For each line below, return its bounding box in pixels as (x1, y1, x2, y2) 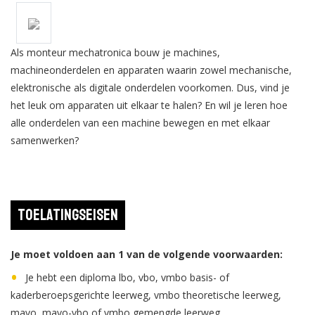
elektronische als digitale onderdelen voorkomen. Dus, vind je (11, 81, 290, 94)
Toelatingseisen (18, 205, 118, 225)
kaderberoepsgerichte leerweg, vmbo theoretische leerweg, (11, 288, 281, 302)
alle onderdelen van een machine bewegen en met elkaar (11, 116, 270, 129)
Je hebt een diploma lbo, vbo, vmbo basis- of (25, 271, 229, 284)
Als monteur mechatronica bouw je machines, (11, 46, 220, 59)
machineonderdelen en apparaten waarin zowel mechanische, (11, 63, 292, 77)
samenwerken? (11, 134, 79, 147)
